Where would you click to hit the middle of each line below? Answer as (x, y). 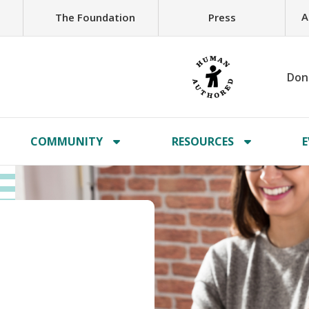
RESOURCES (202, 141)
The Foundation (95, 17)
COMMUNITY (67, 141)
